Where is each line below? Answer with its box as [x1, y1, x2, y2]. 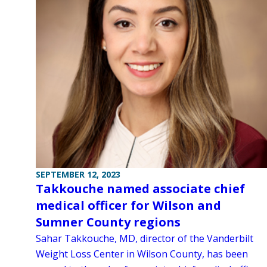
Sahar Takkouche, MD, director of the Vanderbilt [36, 231, 253, 245]
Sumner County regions [36, 213, 181, 230]
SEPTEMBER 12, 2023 [36, 168, 120, 180]
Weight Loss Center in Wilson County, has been [36, 247, 248, 260]
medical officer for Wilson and [36, 197, 221, 213]
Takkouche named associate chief [36, 180, 245, 197]
